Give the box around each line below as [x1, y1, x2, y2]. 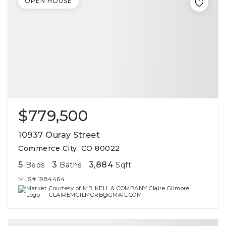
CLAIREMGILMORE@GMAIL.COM [49, 191, 142, 198]
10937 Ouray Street [18, 130, 100, 140]
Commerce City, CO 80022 [18, 144, 120, 153]
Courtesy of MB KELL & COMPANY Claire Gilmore [49, 185, 190, 192]
